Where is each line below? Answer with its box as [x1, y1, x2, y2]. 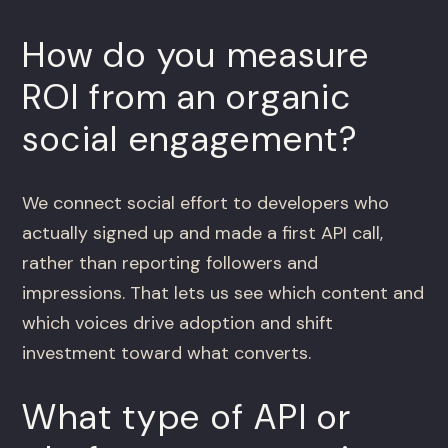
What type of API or [22, 394, 352, 441]
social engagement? [22, 116, 359, 163]
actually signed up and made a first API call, [22, 221, 384, 246]
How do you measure [22, 32, 370, 79]
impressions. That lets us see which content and [22, 281, 425, 306]
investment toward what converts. [22, 341, 312, 366]
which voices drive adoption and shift [22, 311, 334, 336]
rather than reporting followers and [22, 251, 319, 276]
